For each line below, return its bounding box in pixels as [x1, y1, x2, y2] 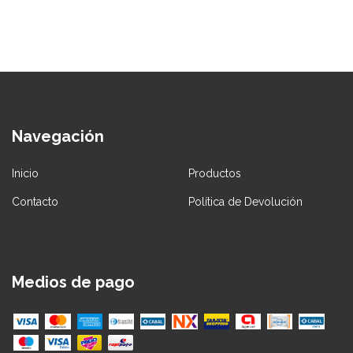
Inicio [12, 166, 39, 180]
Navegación [12, 127, 104, 147]
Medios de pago [12, 272, 135, 292]
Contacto [12, 195, 58, 208]
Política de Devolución [188, 195, 303, 208]
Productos [188, 166, 241, 180]
